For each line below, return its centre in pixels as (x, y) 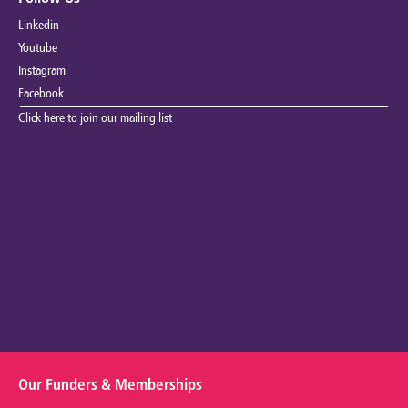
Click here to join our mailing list (95, 118)
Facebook (41, 94)
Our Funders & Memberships (110, 386)
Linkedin (39, 25)
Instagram (42, 71)
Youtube (38, 48)
